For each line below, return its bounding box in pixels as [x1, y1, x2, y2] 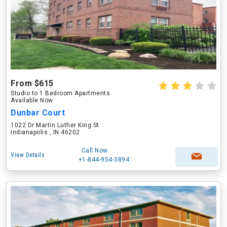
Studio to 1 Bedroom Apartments [11, 90, 110, 97]
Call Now [81, 147, 108, 154]
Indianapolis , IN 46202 [11, 129, 80, 136]
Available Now [11, 97, 53, 104]
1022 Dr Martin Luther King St [11, 122, 99, 129]
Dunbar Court [11, 108, 65, 118]
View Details [11, 152, 45, 159]
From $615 [11, 79, 54, 88]
